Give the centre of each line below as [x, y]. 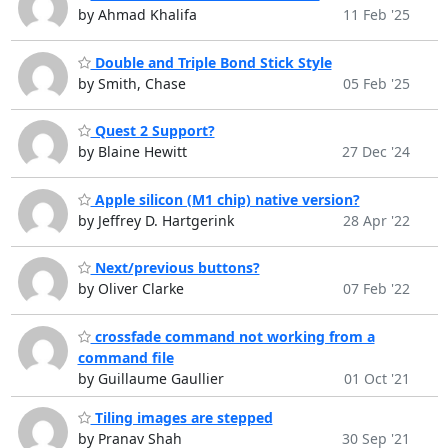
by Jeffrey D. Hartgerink [155, 220]
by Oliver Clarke [130, 289]
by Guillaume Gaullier [150, 378]
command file [125, 357]
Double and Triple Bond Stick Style [211, 62]
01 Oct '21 [376, 378]
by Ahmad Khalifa [137, 15]
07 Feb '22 [376, 289]
